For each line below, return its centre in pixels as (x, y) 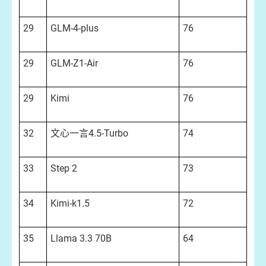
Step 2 (64, 168)
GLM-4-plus (75, 28)
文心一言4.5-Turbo (89, 133)
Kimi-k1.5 (70, 203)
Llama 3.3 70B (81, 238)
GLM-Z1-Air (74, 63)
